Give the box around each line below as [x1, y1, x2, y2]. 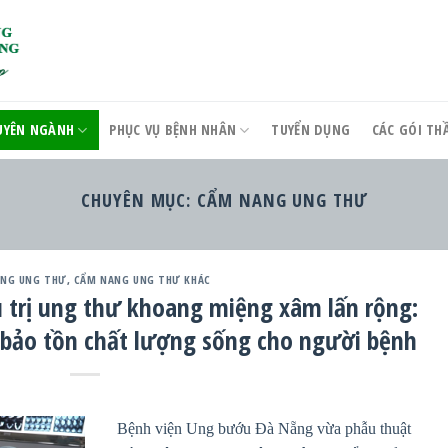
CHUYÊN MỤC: [81, 187, 198, 212]
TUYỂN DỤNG [271, 120, 351, 139]
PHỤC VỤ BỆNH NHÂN [109, 120, 237, 139]
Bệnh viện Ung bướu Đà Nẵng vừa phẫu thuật [117, 419, 412, 437]
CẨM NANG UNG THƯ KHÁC [73, 272, 211, 288]
